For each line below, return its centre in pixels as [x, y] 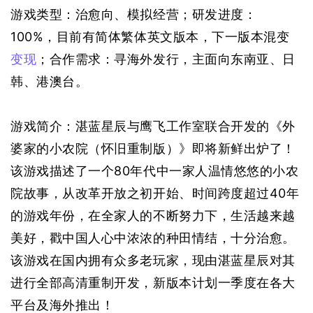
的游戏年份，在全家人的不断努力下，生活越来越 [153, 216]
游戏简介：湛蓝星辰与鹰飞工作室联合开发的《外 [153, 126]
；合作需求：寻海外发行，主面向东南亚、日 [166, 59]
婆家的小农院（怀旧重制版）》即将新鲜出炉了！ [153, 149]
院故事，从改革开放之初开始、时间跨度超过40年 [155, 194]
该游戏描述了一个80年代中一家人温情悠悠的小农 [155, 171]
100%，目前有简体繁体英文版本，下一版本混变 [150, 37]
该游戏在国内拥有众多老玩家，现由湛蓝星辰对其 [153, 261]
